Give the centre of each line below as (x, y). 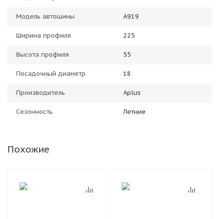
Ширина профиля (44, 35)
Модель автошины (45, 16)
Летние (134, 112)
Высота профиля (43, 55)
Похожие (28, 149)
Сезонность (34, 112)
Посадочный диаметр (51, 74)
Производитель (41, 93)
